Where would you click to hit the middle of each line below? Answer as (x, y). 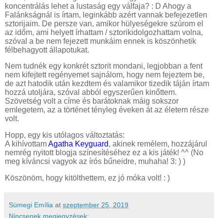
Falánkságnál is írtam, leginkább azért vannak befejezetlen (106, 15)
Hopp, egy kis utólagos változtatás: (65, 135)
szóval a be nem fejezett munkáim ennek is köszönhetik (100, 41)
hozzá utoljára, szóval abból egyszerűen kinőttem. (91, 92)
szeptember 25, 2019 (96, 205)
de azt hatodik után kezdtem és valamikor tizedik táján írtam (107, 84)
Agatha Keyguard (78, 144)
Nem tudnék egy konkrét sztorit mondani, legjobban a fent (104, 66)
